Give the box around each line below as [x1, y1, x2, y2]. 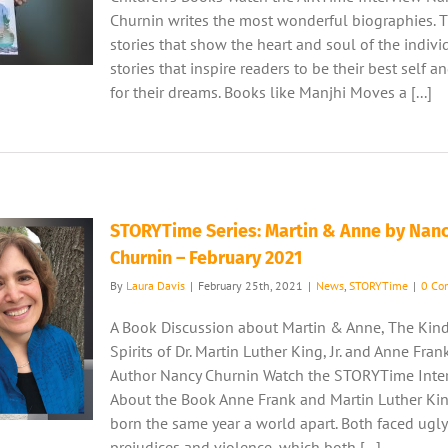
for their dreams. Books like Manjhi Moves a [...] [110, 82, 432, 102]
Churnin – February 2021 [110, 247, 302, 269]
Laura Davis [126, 278, 185, 293]
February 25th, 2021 [198, 278, 303, 293]
